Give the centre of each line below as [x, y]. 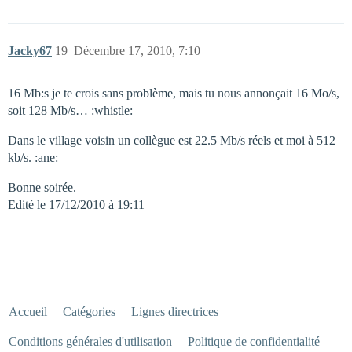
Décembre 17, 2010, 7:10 [137, 51]
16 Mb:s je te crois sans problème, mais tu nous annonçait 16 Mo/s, [174, 93]
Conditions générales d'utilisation [90, 342]
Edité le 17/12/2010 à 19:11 [76, 205]
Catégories [89, 312]
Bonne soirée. [42, 188]
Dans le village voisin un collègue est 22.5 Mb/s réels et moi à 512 [172, 141]
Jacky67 [30, 51]
